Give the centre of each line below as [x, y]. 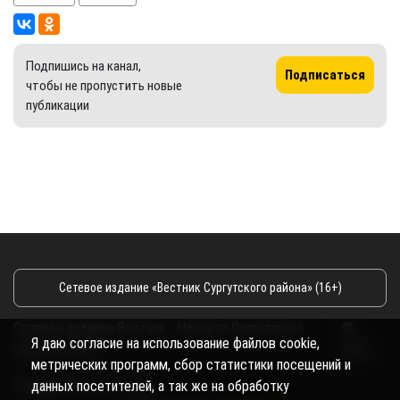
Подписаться [325, 75]
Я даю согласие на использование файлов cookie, [175, 343]
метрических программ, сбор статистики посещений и [191, 365]
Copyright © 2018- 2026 [83, 385]
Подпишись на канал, [83, 66]
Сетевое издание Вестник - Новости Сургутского [158, 328]
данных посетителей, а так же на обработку [160, 386]
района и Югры [56, 349]
